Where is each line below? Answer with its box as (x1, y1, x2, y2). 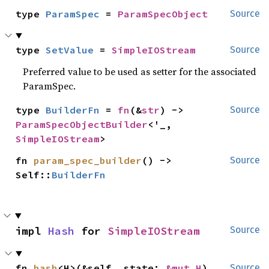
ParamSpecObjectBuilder (16, 118, 148, 130)
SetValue (46, 44, 94, 56)
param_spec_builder (34, 154, 142, 166)
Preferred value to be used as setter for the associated (23, 65, 257, 78)
